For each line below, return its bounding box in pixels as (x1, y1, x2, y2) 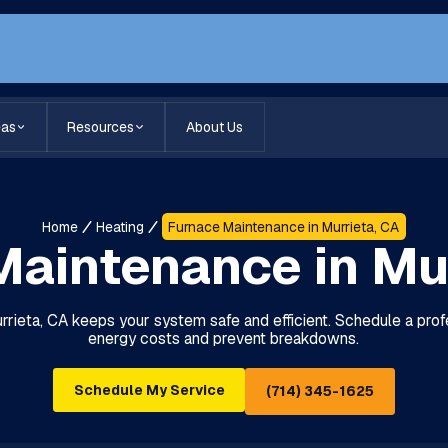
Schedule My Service (73, 381, 225, 400)
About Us (185, 118, 243, 137)
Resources (67, 118, 135, 137)
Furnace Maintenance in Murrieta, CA (168, 217, 400, 236)
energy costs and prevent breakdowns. (88, 327, 360, 349)
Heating (95, 217, 144, 236)
